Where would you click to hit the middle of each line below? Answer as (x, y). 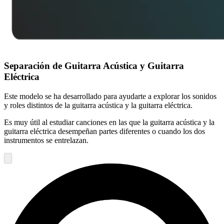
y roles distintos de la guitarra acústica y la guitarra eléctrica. (98, 105)
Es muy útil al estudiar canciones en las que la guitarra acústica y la (109, 122)
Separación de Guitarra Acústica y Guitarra (94, 66)
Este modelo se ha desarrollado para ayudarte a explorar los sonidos (110, 96)
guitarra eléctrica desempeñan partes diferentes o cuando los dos (104, 131)
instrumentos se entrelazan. (46, 140)
